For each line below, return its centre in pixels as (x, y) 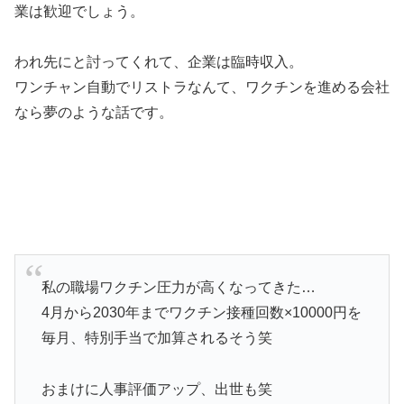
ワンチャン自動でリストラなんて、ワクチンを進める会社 (202, 87)
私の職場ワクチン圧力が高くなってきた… (178, 288)
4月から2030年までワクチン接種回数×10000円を (201, 313)
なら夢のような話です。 (94, 113)
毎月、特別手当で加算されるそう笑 (156, 338)
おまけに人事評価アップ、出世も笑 (156, 389)
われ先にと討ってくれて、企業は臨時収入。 (159, 62)
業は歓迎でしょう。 (79, 11)
